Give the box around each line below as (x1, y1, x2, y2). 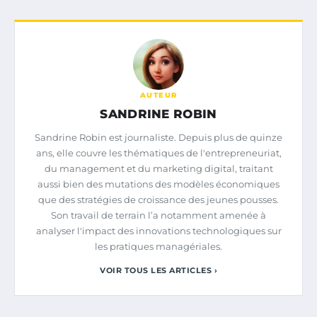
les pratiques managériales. (95, 241, 222, 253)
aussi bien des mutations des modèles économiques (38, 178, 279, 190)
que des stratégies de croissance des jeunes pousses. (38, 194, 279, 206)
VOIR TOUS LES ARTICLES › (100, 265, 217, 276)
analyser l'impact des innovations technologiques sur (35, 225, 282, 237)
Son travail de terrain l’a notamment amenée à (51, 209, 266, 221)
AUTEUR (139, 91, 178, 100)
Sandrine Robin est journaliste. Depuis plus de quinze (35, 132, 282, 144)
